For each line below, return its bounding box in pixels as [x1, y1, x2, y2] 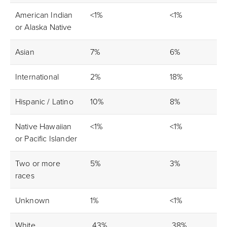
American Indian [15, 10, 73, 20]
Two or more [15, 159, 60, 169]
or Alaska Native [15, 22, 72, 32]
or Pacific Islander [15, 134, 78, 144]
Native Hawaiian [15, 122, 72, 132]
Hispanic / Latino [15, 97, 73, 107]
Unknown [15, 196, 50, 206]
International [15, 72, 59, 82]
